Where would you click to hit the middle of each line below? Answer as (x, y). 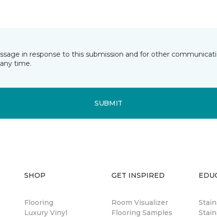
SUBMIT (108, 103)
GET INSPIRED (138, 175)
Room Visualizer (140, 202)
